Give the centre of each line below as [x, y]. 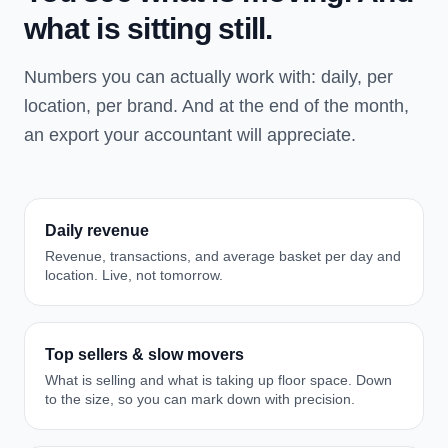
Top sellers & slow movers [144, 354]
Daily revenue [97, 230]
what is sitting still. [148, 28]
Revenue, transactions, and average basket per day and [223, 256]
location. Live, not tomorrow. [134, 275]
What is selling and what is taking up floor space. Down [218, 380]
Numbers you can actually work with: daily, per [208, 77]
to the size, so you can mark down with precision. [200, 399]
